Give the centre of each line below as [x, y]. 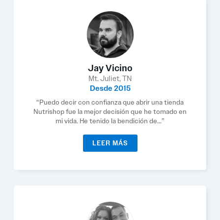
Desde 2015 [110, 88]
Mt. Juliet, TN [110, 79]
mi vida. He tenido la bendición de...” [110, 121]
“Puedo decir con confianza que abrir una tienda [110, 102]
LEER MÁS [110, 143]
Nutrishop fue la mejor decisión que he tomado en [110, 111]
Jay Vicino [110, 68]
